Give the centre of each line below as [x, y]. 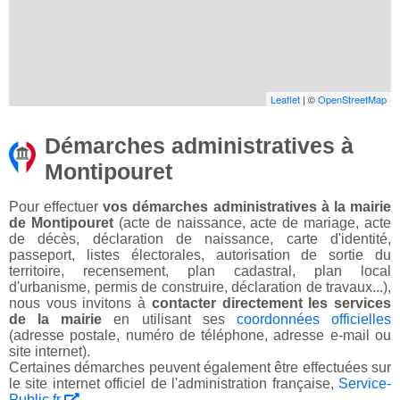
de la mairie [56, 320]
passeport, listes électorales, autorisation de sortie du [200, 255]
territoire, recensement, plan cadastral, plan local [200, 271]
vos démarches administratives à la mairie [247, 207]
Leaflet [285, 100]
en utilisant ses [169, 320]
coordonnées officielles [314, 320]
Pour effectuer [56, 207]
